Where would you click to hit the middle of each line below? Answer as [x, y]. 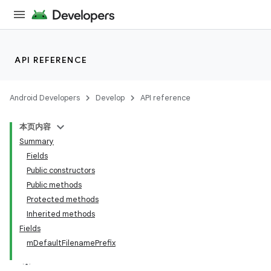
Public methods [54, 185]
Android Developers [45, 98]
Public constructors [61, 170]
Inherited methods [61, 214]
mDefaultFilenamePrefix [71, 243]
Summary [37, 141]
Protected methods [63, 199]
